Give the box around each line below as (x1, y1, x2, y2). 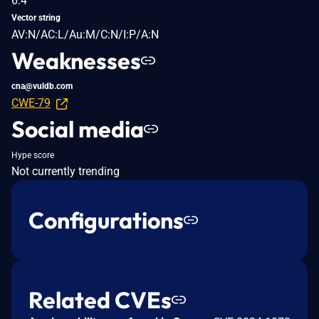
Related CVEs (28, 285, 172, 314)
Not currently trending (11, 164, 120, 178)
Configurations (28, 205, 184, 234)
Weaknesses (11, 46, 141, 75)
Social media (11, 114, 144, 143)
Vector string (11, 12, 61, 23)
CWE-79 (11, 95, 51, 110)
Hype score (11, 150, 54, 160)
